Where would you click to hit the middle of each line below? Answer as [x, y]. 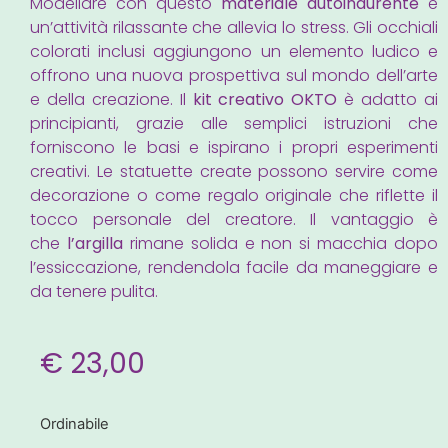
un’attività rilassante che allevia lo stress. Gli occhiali [234, 28]
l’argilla [94, 244]
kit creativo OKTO [265, 100]
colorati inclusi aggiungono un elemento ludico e [234, 52]
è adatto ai [388, 100]
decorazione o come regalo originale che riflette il [234, 196]
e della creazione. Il [111, 100]
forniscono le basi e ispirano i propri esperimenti [234, 148]
